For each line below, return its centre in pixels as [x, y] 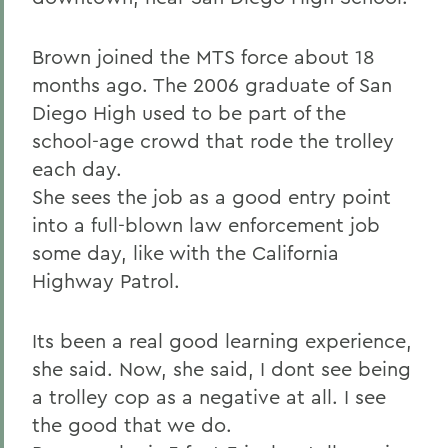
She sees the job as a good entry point [211, 196]
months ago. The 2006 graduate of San [212, 84]
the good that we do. [132, 424]
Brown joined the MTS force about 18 [203, 56]
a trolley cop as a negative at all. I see [209, 396]
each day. [77, 168]
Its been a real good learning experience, [222, 340]
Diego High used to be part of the [189, 112]
